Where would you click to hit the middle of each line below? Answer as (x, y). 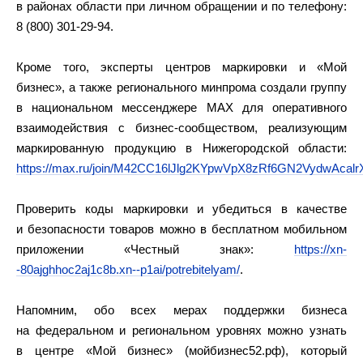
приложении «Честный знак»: (155, 249)
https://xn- (320, 249)
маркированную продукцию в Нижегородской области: (181, 148)
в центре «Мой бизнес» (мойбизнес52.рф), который (181, 350)
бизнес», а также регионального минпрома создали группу (181, 87)
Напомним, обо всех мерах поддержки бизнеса (181, 310)
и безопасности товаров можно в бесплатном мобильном (181, 229)
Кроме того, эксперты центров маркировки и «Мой (181, 67)
